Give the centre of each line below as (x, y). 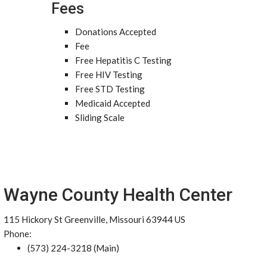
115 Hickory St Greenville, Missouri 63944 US (94, 219)
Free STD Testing (110, 89)
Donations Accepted (116, 32)
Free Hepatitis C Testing (123, 60)
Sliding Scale (100, 117)
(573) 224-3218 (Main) (73, 248)
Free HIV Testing (109, 74)
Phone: (18, 234)
